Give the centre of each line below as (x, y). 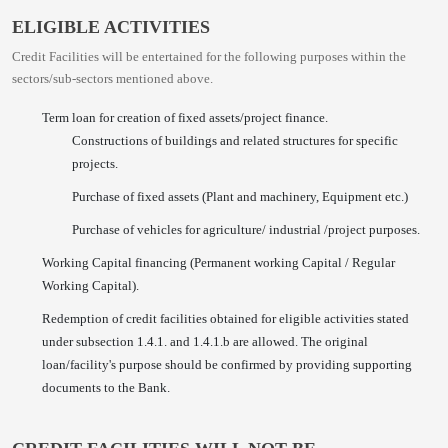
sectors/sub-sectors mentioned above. (112, 78)
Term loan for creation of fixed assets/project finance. (185, 117)
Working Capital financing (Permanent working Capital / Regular (218, 262)
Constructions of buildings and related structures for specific (235, 140)
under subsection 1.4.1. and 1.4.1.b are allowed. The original (205, 341)
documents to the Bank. (106, 387)
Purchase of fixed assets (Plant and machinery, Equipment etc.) (240, 196)
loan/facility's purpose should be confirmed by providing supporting (227, 364)
